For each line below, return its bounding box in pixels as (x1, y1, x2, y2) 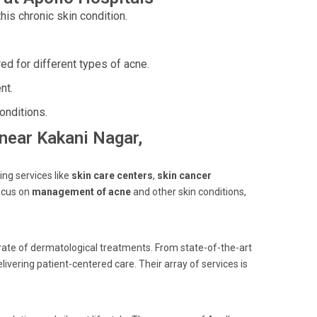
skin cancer (157, 170, 212, 181)
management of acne (32, 186, 131, 197)
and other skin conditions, (131, 186, 246, 197)
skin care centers (71, 170, 153, 181)
